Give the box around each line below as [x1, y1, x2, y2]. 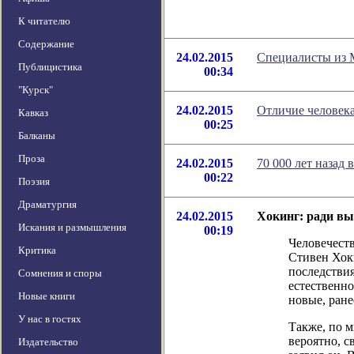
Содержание [18, 38, 74, 51]
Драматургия [18, 198, 77, 211]
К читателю [18, 15, 70, 28]
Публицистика [18, 61, 82, 73]
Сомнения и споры [18, 267, 102, 280]
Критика [18, 244, 56, 257]
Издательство [18, 336, 78, 348]
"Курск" [18, 84, 53, 96]
